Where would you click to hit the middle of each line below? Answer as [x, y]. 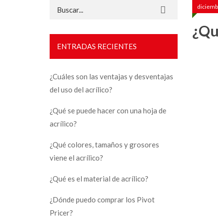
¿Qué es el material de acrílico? [99, 178]
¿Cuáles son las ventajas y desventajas [111, 76]
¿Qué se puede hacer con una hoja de [108, 110]
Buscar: [62, 6]
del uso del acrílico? [81, 89]
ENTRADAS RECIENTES [97, 46]
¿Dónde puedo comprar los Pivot [102, 199]
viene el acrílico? [76, 157]
